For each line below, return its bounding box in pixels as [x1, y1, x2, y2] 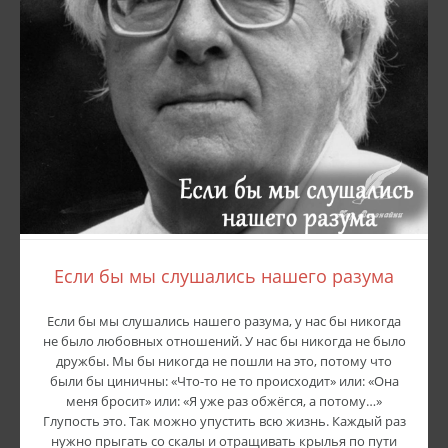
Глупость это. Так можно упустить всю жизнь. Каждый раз [42, 412, 406, 430]
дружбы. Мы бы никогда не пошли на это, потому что [56, 352, 392, 370]
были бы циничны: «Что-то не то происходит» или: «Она [49, 372, 399, 390]
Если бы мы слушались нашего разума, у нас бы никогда [47, 312, 401, 330]
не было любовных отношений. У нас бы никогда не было [42, 332, 406, 350]
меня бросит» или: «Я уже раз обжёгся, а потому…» [66, 392, 382, 410]
